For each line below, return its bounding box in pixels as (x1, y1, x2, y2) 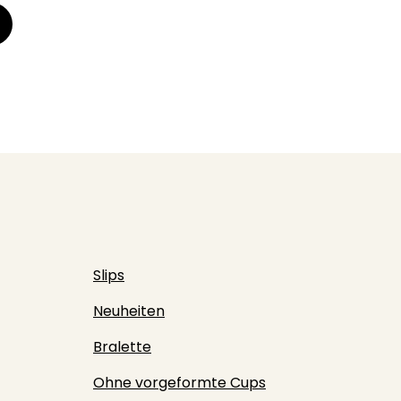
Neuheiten (93, 301, 165, 321)
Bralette (93, 337, 151, 357)
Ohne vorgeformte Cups (93, 372, 266, 393)
